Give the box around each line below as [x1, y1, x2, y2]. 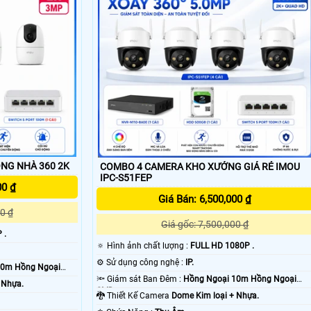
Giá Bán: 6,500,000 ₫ [158, 193, 252, 206]
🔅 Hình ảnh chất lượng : [106, 241, 190, 251]
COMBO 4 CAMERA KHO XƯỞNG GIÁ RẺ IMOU [99, 161, 300, 173]
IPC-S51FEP [99, 172, 152, 184]
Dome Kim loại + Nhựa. [171, 291, 259, 301]
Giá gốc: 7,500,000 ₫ [161, 219, 249, 230]
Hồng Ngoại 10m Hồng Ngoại [183, 274, 296, 285]
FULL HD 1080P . [190, 241, 254, 251]
